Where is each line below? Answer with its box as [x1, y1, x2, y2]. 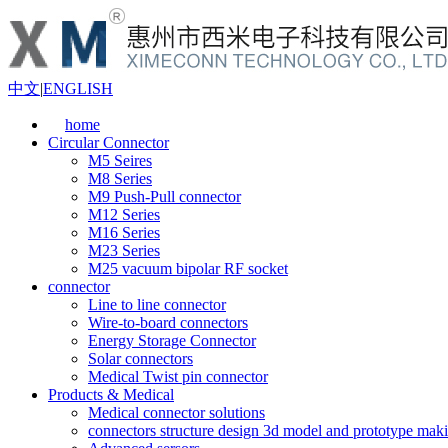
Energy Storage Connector [88, 332, 256, 349]
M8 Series [88, 170, 152, 187]
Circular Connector [48, 134, 169, 151]
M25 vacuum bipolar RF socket [88, 260, 288, 277]
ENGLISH [43, 80, 113, 97]
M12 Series [88, 206, 160, 223]
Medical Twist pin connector [88, 368, 268, 385]
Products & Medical [48, 386, 174, 403]
